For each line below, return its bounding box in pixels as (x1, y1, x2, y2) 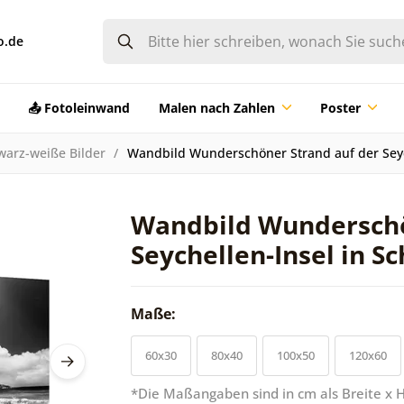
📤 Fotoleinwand (27, 98, 130, 116)
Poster (319, 98, 361, 116)
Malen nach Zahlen (158, 98, 275, 116)
